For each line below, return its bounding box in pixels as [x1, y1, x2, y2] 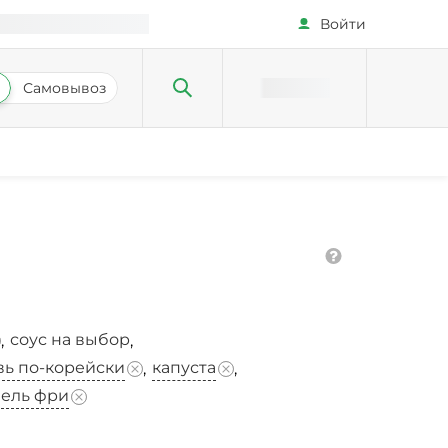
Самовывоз [23, 79, 106, 97]
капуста [152, 358, 216, 377]
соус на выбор [10, 330, 130, 349]
